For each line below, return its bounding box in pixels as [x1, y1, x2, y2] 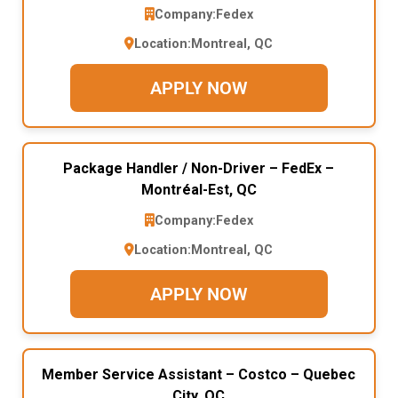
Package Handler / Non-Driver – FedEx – [63, 159, 335, 177]
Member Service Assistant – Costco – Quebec [42, 365, 356, 383]
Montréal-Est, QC [140, 180, 257, 198]
